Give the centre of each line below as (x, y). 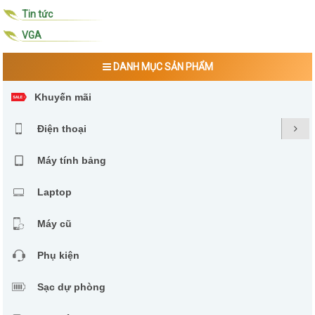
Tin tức (37, 14)
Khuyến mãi (63, 97)
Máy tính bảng (72, 161)
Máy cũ (54, 224)
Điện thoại (62, 129)
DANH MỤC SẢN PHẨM (162, 67)
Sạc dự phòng (71, 287)
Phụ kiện (58, 256)
